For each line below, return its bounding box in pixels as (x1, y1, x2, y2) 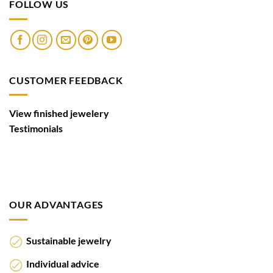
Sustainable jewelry (23, 235, 112, 247)
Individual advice (23, 258, 99, 270)
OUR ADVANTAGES (9, 199, 104, 211)
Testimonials (9, 122, 63, 135)
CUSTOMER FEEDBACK (9, 74, 123, 86)
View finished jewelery (9, 107, 109, 119)
